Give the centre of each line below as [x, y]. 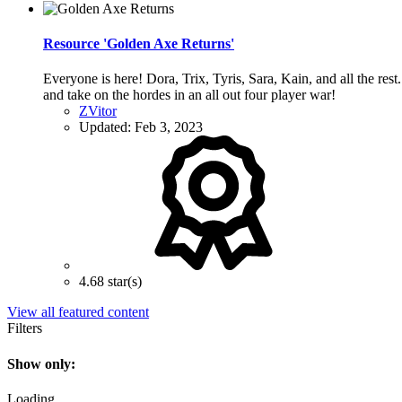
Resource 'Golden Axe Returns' [139, 44]
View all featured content [78, 312]
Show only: [41, 363]
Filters [25, 328]
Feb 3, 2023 [169, 127]
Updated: [107, 127]
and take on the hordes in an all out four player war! [189, 95]
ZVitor [98, 111]
